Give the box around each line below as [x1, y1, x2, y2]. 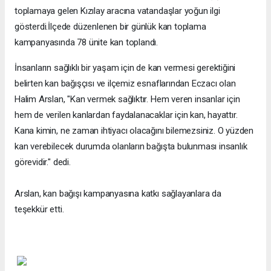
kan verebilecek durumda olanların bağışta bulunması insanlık [15, 141, 247, 152]
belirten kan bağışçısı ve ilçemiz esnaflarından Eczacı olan [15, 78, 236, 90]
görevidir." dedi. [15, 157, 71, 168]
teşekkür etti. [15, 204, 64, 215]
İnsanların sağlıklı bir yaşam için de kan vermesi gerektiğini [15, 62, 236, 74]
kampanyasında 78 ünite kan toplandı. [15, 37, 158, 48]
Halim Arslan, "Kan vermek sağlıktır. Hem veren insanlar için [15, 94, 240, 105]
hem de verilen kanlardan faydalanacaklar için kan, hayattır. [15, 109, 238, 121]
